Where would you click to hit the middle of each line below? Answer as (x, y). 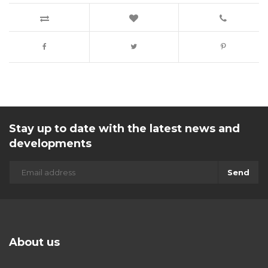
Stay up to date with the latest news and (124, 129)
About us (34, 243)
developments (50, 144)
